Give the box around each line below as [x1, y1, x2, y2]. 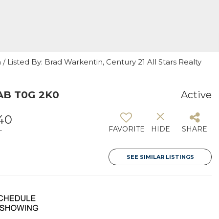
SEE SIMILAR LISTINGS [126, 153, 194, 160]
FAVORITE [109, 125, 145, 133]
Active [181, 89, 212, 101]
